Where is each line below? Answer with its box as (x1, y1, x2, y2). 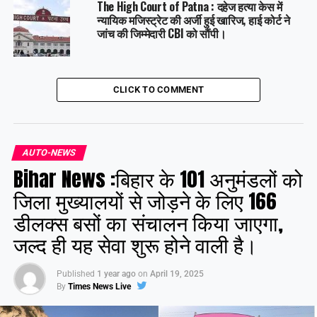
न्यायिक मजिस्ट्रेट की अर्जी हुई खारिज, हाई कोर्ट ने (96, 11, 290, 29)
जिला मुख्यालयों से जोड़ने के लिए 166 (13, 185, 277, 217)
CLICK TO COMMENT (113, 84, 204, 96)
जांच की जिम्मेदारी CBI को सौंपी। (96, 25, 226, 42)
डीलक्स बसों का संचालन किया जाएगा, (13, 207, 283, 238)
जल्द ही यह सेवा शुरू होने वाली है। (13, 229, 258, 260)
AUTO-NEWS (21, 147, 77, 158)
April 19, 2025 (149, 269, 204, 279)
